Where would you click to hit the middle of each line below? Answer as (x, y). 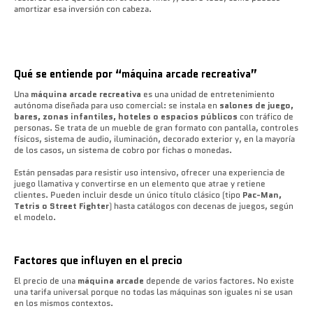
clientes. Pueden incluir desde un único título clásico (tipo (128, 194)
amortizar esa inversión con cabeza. (84, 8)
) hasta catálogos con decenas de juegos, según (201, 205)
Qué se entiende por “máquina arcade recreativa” (137, 74)
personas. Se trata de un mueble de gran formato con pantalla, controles (156, 127)
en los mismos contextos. (66, 303)
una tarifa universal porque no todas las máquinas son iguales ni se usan (153, 291)
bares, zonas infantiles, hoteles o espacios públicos (126, 116)
